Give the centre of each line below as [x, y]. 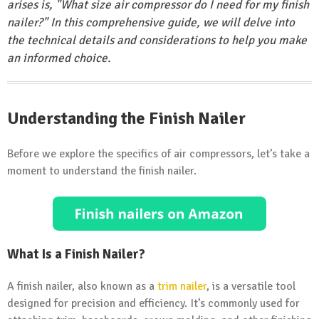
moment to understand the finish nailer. [102, 171]
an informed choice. [59, 58]
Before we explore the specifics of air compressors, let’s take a [158, 154]
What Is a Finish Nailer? [76, 253]
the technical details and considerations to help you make [157, 41]
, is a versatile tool [251, 286]
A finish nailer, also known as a [82, 286]
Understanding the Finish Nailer [126, 119]
